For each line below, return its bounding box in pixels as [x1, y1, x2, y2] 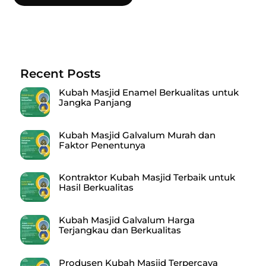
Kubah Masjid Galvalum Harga [59, 214, 195, 226]
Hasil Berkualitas [59, 182, 134, 194]
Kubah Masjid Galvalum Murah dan [59, 129, 216, 141]
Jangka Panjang [59, 96, 132, 108]
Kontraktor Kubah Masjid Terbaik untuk [59, 172, 236, 183]
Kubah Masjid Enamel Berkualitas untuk [59, 86, 239, 98]
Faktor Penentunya [59, 139, 146, 151]
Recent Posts [20, 66, 101, 81]
